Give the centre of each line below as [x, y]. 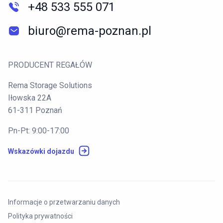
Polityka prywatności [40, 216]
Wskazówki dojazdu [41, 151]
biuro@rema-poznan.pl [90, 31]
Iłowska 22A [30, 98]
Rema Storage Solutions [50, 85]
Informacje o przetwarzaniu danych [64, 202]
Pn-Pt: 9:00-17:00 [39, 130]
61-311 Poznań [35, 110]
